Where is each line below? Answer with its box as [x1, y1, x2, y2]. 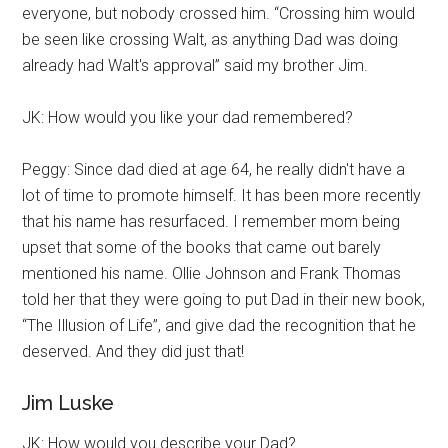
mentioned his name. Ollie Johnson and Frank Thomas [22, 264, 402, 283]
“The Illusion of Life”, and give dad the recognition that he [22, 316, 417, 335]
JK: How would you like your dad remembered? [22, 108, 354, 127]
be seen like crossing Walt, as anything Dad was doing [22, 30, 399, 49]
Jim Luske [22, 391, 115, 415]
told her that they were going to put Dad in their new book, [22, 290, 426, 309]
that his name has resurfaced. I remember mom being [22, 212, 401, 231]
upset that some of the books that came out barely [22, 238, 382, 257]
